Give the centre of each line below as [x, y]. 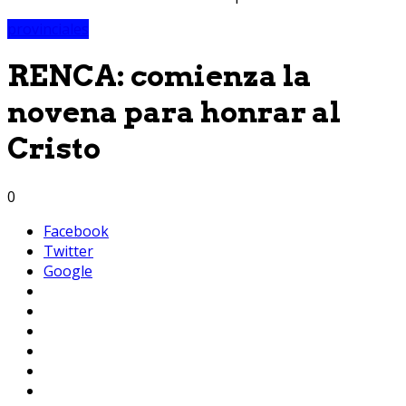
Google [68, 271]
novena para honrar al [174, 112]
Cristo [54, 149]
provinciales [48, 29]
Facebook [76, 231]
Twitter [68, 251]
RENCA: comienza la [159, 76]
